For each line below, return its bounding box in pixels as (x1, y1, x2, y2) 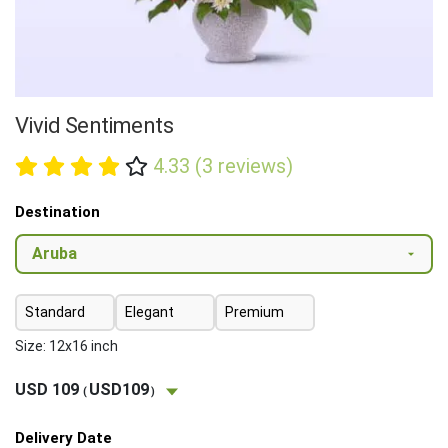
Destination (15, 203, 100, 222)
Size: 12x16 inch (15, 338, 118, 355)
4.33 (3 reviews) (152, 154, 293, 179)
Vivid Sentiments (15, 113, 174, 139)
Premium (225, 304, 284, 321)
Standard (25, 304, 85, 321)
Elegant (125, 304, 174, 321)
